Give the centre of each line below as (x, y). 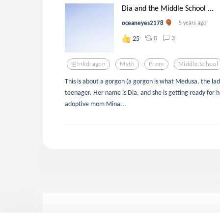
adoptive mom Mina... (96, 103)
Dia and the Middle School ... (168, 8)
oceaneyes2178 (143, 23)
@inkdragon (89, 64)
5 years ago (193, 22)
